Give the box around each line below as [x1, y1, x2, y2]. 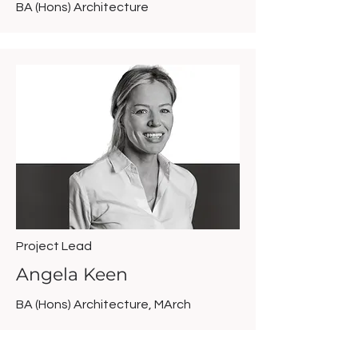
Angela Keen [16, 264, 128, 285]
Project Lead [16, 240, 92, 253]
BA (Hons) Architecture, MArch [16, 298, 191, 311]
